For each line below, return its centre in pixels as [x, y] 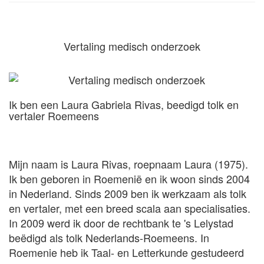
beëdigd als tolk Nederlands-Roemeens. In [109, 237]
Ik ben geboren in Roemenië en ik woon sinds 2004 [129, 179]
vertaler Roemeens [54, 115]
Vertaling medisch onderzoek [132, 46]
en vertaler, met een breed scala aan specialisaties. [130, 208]
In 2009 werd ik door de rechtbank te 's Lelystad [121, 223]
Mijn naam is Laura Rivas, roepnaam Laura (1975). [128, 164]
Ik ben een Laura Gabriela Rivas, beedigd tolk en [124, 104]
